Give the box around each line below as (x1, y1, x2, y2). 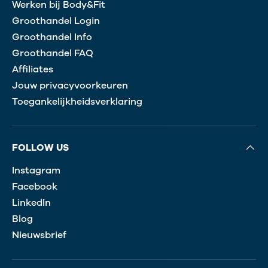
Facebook (12, 180, 57, 194)
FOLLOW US (12, 141, 69, 155)
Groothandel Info (12, 31, 92, 44)
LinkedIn (12, 196, 51, 210)
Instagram (12, 164, 60, 178)
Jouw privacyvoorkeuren (12, 79, 128, 93)
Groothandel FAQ (12, 47, 93, 60)
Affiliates (12, 63, 53, 77)
